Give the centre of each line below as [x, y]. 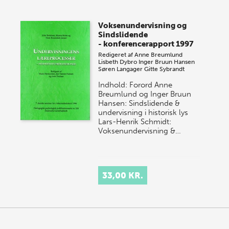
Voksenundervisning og [143, 26]
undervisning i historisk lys [143, 113]
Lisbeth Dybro [118, 62]
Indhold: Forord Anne [135, 85]
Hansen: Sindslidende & [139, 104]
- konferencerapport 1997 [146, 44]
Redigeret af [117, 55]
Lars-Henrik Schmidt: [135, 122]
